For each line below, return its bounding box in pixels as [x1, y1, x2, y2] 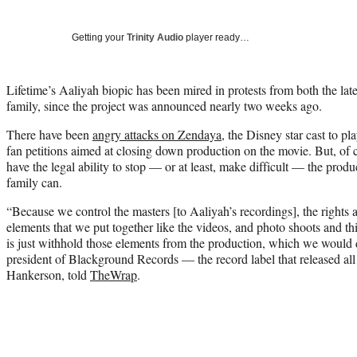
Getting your [72, 31, 127, 43]
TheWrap [90, 265, 137, 283]
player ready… [183, 31, 249, 43]
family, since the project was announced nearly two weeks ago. [6, 96, 322, 114]
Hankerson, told [6, 265, 90, 283]
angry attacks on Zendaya [92, 125, 222, 143]
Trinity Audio [127, 31, 183, 43]
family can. [6, 173, 62, 190]
